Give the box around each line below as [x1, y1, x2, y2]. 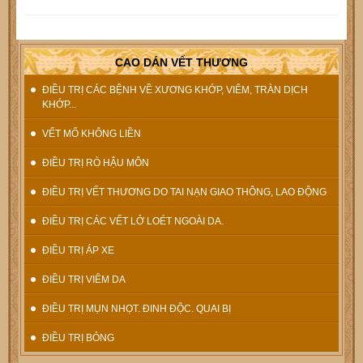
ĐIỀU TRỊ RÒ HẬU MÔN [42, 156, 149, 169]
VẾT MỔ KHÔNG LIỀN [42, 127, 141, 139]
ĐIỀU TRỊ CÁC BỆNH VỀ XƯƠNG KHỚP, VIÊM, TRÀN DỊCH [42, 83, 308, 96]
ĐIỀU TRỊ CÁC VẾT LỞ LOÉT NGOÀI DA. [42, 215, 224, 227]
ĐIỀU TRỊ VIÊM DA [42, 273, 126, 285]
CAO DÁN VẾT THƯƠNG [115, 55, 248, 69]
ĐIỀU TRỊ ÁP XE [42, 244, 114, 256]
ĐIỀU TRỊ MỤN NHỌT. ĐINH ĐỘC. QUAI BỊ [42, 302, 231, 314]
